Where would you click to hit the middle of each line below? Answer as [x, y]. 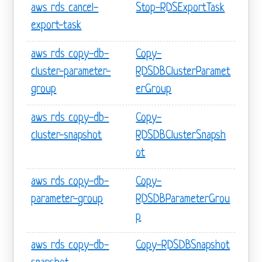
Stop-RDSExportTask [180, 8]
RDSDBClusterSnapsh [181, 136]
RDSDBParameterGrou [183, 199]
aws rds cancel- [65, 8]
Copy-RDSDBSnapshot [183, 246]
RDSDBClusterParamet [183, 72]
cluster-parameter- [71, 72]
